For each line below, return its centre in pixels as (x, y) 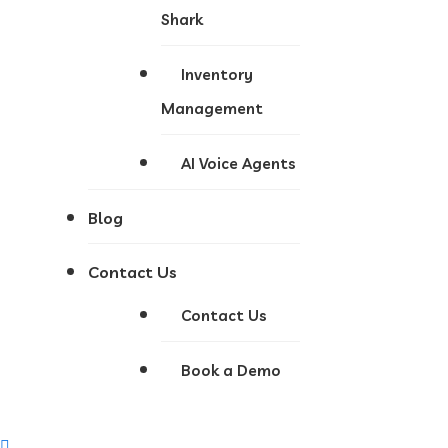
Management (212, 108)
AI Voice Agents (238, 163)
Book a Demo (231, 370)
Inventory (217, 74)
